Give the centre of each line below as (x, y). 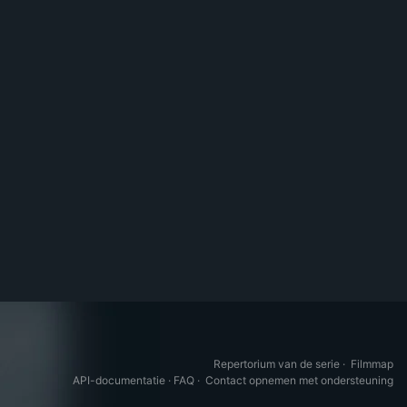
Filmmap (372, 364)
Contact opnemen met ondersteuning (299, 380)
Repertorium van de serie (277, 364)
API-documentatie (119, 380)
